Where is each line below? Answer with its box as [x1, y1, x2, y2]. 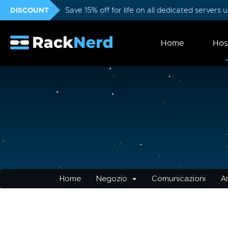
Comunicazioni [152, 174, 206, 183]
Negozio [96, 174, 131, 183]
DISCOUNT [10, 6, 49, 15]
